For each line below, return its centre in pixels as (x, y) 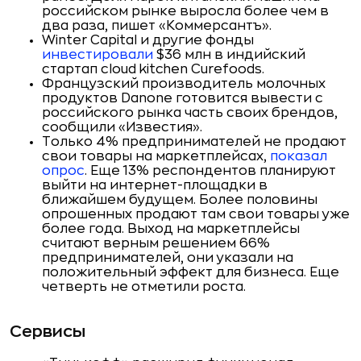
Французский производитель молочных (184, 84)
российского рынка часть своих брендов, (190, 113)
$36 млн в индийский (231, 55)
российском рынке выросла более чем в (185, 11)
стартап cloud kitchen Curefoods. (153, 69)
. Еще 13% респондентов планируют (210, 171)
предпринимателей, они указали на (168, 258)
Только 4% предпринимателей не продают (194, 142)
